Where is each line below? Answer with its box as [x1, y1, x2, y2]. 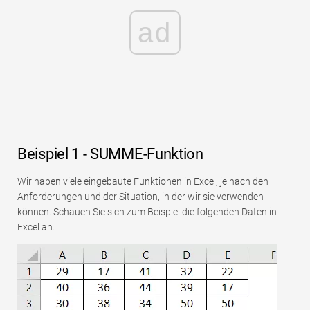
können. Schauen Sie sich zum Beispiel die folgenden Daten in [17, 206, 277, 218]
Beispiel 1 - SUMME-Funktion [17, 145, 203, 163]
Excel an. [17, 221, 55, 233]
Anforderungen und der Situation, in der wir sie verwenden [17, 191, 264, 203]
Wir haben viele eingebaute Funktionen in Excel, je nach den [17, 176, 268, 188]
